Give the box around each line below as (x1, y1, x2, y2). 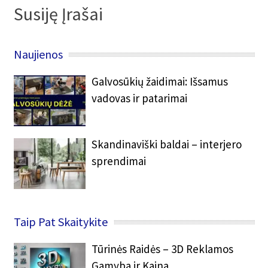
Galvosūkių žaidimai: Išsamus (92, 74, 229, 89)
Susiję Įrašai (14, 2, 103, 26)
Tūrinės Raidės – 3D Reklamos (92, 242, 234, 257)
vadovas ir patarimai (92, 91, 188, 106)
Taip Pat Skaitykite (14, 214, 108, 230)
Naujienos (14, 47, 63, 62)
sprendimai (92, 154, 147, 169)
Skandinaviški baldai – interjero (92, 137, 242, 152)
